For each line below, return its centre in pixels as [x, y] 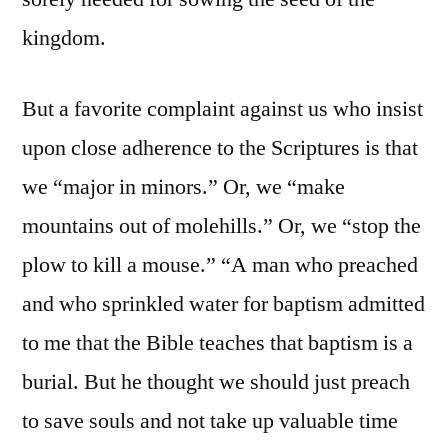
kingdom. [64, 38]
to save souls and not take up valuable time [210, 421]
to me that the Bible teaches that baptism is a [217, 343]
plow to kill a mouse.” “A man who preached [220, 265]
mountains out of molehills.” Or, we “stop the [221, 226]
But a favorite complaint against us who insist [222, 109]
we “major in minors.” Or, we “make [183, 187]
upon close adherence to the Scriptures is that [220, 148]
